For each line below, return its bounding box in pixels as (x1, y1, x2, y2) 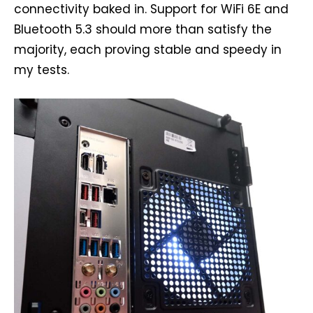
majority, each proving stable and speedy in (14, 41, 282, 59)
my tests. (14, 61, 69, 79)
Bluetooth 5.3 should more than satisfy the (14, 21, 272, 38)
